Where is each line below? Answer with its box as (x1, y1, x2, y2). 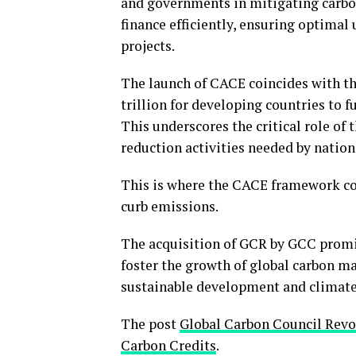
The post (121, 315, 180, 333)
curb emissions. (121, 197, 219, 215)
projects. (121, 37, 175, 55)
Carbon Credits (121, 336, 216, 354)
